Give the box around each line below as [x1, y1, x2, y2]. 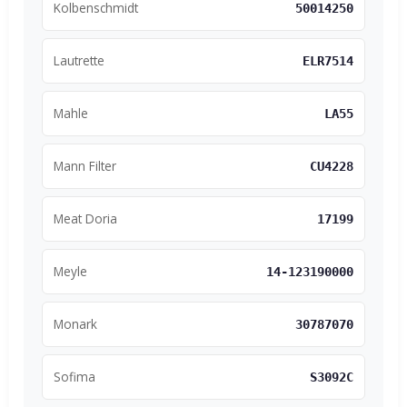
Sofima [54, 367, 95, 385]
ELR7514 [303, 53, 353, 68]
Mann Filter [54, 156, 116, 174]
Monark [54, 314, 97, 333]
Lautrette [54, 51, 104, 69]
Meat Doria [54, 209, 117, 227]
